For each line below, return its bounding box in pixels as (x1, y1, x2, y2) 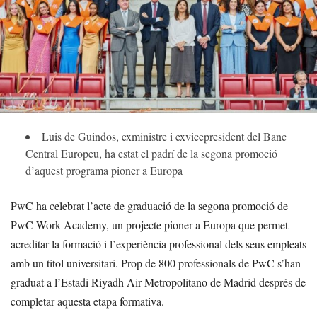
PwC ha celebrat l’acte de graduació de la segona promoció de (11, 197, 288, 213)
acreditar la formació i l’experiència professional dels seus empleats (11, 236, 306, 251)
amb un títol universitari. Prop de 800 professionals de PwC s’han (11, 255, 301, 270)
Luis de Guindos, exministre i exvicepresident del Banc (42, 128, 287, 144)
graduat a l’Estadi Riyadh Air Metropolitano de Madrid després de (11, 274, 306, 289)
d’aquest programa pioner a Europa (25, 162, 183, 178)
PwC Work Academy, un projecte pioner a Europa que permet (11, 217, 288, 232)
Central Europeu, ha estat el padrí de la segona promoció (25, 145, 277, 161)
